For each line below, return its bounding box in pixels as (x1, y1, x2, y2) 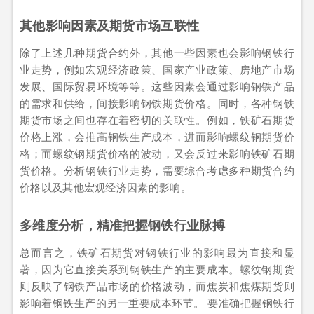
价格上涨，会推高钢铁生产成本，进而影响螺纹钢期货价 (20, 129, 294, 144)
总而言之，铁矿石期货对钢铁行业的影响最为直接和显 (20, 245, 294, 260)
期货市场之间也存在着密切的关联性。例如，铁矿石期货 (20, 112, 294, 128)
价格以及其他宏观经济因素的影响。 (20, 179, 191, 195)
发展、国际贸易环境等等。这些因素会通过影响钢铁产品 (20, 78, 294, 94)
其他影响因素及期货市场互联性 (20, 16, 200, 35)
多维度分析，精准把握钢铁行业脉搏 (20, 216, 225, 235)
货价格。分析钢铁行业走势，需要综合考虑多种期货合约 (20, 163, 294, 178)
